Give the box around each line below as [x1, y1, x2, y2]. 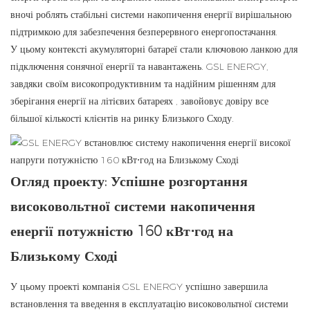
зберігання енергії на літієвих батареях [10, 95, 173, 108]
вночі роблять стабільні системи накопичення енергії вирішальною [10, 8, 291, 21]
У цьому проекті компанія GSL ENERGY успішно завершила [10, 280, 268, 293]
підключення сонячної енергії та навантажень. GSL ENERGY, [10, 60, 268, 73]
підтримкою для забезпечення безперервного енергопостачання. [10, 26, 277, 39]
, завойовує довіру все [173, 95, 268, 108]
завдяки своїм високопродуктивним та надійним [10, 77, 218, 91]
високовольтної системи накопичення [10, 198, 255, 215]
